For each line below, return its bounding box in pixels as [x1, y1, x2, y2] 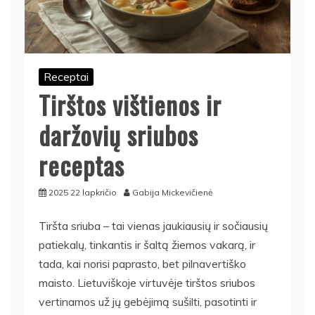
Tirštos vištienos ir [39, 85, 221, 123]
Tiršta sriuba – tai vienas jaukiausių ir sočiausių [39, 218, 268, 233]
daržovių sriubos [39, 115, 198, 153]
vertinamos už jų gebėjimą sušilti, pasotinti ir [39, 294, 257, 309]
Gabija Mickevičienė [132, 186, 213, 198]
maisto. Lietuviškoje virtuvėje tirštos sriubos [39, 275, 255, 290]
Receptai [44, 69, 89, 84]
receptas [39, 146, 124, 184]
